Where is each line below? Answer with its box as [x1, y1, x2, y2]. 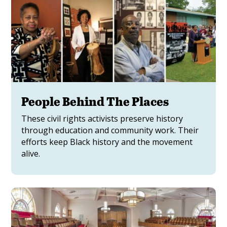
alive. [21, 148, 41, 160]
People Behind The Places [21, 93, 169, 110]
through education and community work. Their [21, 125, 199, 136]
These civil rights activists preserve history [21, 113, 183, 125]
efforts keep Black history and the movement [21, 136, 193, 148]
